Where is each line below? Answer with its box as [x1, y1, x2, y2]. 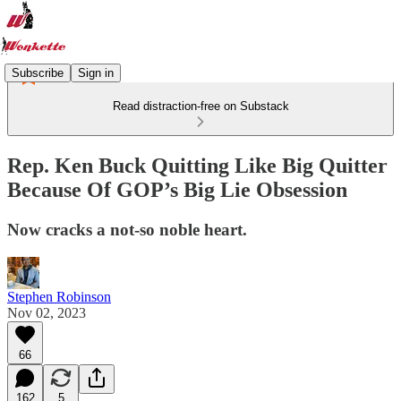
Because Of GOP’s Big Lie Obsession [7, 177, 347, 201]
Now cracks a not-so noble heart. [7, 219, 247, 239]
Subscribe [12, 65, 64, 80]
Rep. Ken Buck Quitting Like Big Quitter [7, 153, 388, 177]
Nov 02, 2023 [7, 304, 86, 320]
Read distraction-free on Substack [112, 99, 289, 113]
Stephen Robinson [7, 288, 111, 304]
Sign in [78, 65, 114, 80]
